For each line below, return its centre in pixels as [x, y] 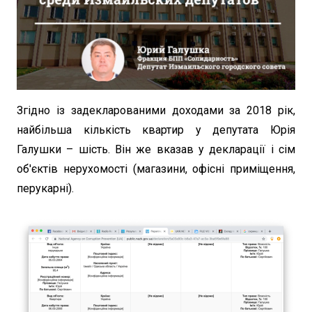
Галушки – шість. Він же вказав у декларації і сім [156, 150]
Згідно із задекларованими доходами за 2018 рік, [156, 111]
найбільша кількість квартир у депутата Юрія [156, 130]
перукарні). [45, 189]
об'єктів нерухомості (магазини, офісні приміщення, [156, 169]
